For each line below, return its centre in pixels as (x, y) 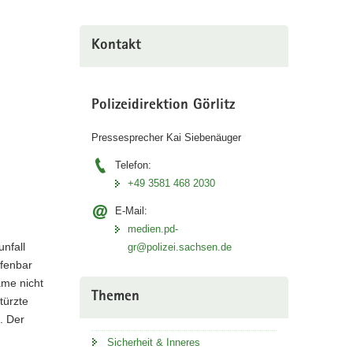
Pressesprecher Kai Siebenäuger (166, 138)
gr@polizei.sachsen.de (179, 247)
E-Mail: (131, 211)
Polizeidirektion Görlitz (163, 106)
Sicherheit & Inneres (153, 343)
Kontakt (116, 46)
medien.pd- (152, 229)
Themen (115, 298)
